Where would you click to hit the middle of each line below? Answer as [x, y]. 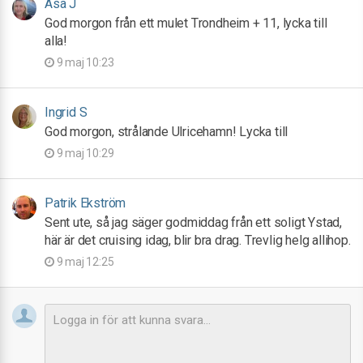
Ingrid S [66, 112]
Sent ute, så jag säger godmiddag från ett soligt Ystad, [193, 222]
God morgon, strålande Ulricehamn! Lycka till [167, 132]
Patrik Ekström [85, 203]
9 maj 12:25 [84, 262]
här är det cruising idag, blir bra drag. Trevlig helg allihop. [198, 240]
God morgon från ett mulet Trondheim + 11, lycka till [186, 23]
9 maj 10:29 [84, 153]
